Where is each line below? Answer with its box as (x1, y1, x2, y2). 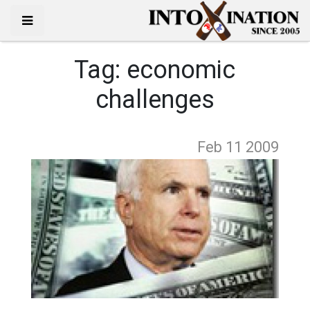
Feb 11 (197, 138, 246, 156)
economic (127, 55, 236, 84)
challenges (95, 85, 215, 114)
